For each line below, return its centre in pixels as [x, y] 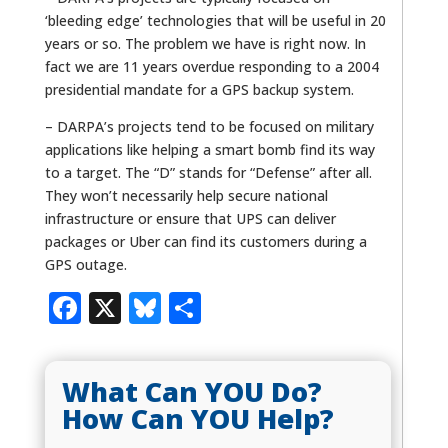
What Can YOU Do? [192, 392]
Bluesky [221, 307]
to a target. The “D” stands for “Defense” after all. [208, 172]
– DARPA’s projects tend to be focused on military [209, 126]
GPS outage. [85, 264]
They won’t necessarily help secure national [186, 195]
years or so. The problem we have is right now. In [205, 43]
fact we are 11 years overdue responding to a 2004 [211, 66]
